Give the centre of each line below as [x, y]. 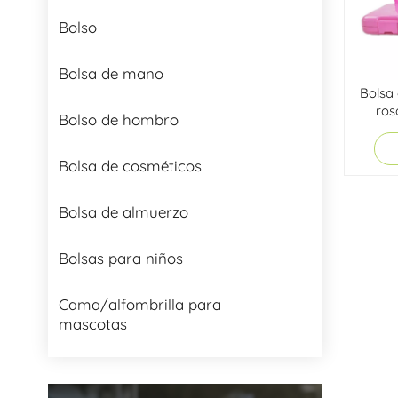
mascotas [92, 323]
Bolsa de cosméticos [130, 165]
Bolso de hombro [118, 119]
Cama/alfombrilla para [139, 304]
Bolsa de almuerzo [123, 211]
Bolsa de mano [111, 73]
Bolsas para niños [120, 258]
